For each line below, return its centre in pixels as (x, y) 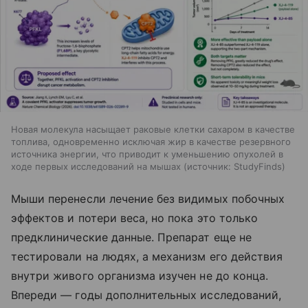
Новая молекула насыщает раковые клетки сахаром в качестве (153, 129)
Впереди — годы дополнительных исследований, (146, 295)
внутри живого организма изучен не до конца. (140, 275)
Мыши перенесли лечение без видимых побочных (148, 198)
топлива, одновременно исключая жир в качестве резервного (151, 141)
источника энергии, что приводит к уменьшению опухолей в (147, 154)
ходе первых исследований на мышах (96, 166)
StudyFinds (258, 166)
